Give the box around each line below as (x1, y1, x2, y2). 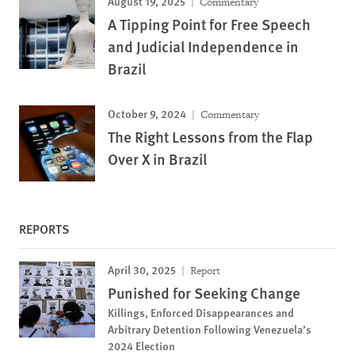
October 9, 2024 (108, 105, 186, 121)
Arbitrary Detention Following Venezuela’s (108, 321, 311, 337)
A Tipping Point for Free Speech (108, 13, 311, 35)
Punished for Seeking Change (108, 282, 300, 303)
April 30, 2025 (108, 261, 176, 277)
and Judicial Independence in (108, 36, 299, 57)
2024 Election (108, 338, 175, 353)
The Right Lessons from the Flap (108, 126, 313, 147)
